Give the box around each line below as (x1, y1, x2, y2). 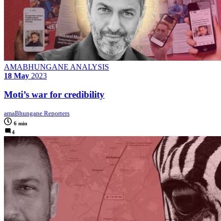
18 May (4, 71, 29, 80)
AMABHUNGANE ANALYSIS (4, 62, 109, 71)
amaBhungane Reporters (4, 110, 70, 117)
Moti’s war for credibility (4, 89, 105, 100)
